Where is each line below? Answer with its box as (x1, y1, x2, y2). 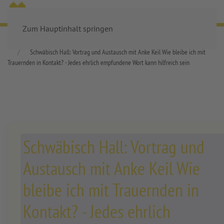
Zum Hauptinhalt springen (22, 23, 113, 33)
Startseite (7, 37, 31, 46)
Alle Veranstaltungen (161, 37, 211, 46)
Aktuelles (54, 37, 76, 46)
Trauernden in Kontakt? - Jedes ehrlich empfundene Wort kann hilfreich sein (7, 58, 189, 67)
